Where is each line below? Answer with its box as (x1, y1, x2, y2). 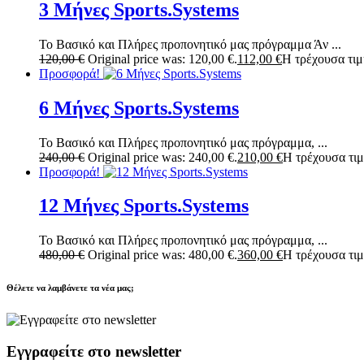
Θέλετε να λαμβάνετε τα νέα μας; (6, 283, 134, 293)
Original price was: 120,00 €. (88, 51, 237, 66)
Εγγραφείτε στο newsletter (6, 342, 181, 360)
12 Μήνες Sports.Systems (39, 195, 249, 217)
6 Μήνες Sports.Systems (39, 97, 239, 119)
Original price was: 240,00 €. (88, 149, 237, 164)
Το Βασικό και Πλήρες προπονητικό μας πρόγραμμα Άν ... (39, 37, 341, 51)
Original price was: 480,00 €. (88, 248, 237, 262)
